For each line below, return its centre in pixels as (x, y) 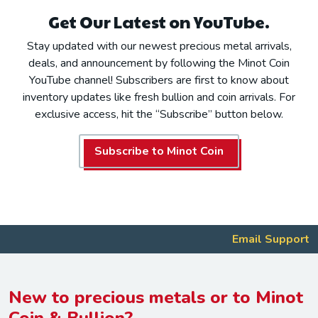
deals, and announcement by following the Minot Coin (159, 63)
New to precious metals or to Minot (156, 297)
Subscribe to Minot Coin (159, 151)
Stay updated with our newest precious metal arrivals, (159, 46)
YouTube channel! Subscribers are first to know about (159, 80)
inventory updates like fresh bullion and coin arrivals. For (159, 97)
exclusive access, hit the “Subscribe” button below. (159, 114)
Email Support (271, 239)
